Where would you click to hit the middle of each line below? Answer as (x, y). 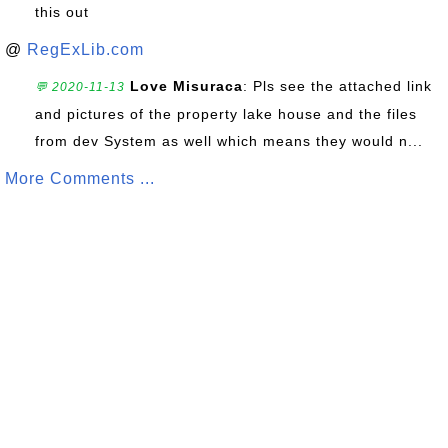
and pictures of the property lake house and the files (226, 114)
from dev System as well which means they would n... (229, 141)
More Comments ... (80, 178)
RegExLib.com (85, 49)
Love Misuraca (186, 86)
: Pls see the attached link (337, 86)
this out (62, 12)
